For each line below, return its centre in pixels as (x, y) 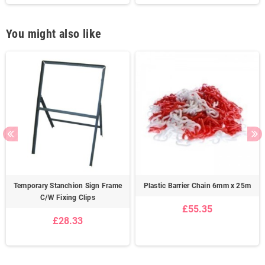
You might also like (54, 34)
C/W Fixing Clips (68, 198)
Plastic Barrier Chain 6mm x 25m (197, 186)
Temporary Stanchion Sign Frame (68, 186)
